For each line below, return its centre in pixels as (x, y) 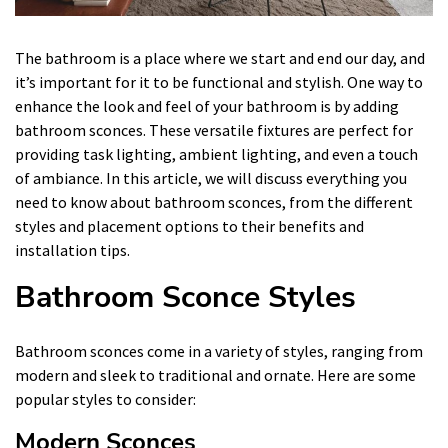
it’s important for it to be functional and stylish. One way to (219, 81)
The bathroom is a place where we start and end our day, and (220, 57)
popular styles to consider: (105, 398)
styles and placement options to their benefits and (189, 225)
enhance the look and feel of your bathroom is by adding (207, 105)
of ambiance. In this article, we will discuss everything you (211, 177)
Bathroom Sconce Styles (185, 297)
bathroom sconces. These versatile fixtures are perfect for (214, 129)
